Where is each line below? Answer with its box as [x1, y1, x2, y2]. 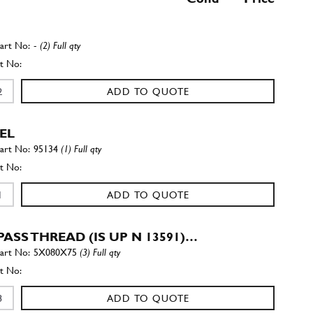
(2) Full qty [40, 40, 81, 51]
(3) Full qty [80, 247, 121, 258]
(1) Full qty [61, 143, 102, 154]
